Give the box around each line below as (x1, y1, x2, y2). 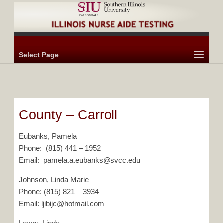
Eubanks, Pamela (19, 132, 77, 140)
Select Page (19, 51, 59, 59)
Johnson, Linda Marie (19, 175, 89, 184)
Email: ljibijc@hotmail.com (19, 199, 104, 208)
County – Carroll (19, 108, 117, 122)
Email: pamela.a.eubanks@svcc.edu (19, 156, 140, 164)
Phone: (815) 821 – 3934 (19, 187, 99, 196)
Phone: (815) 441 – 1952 (19, 144, 101, 152)
